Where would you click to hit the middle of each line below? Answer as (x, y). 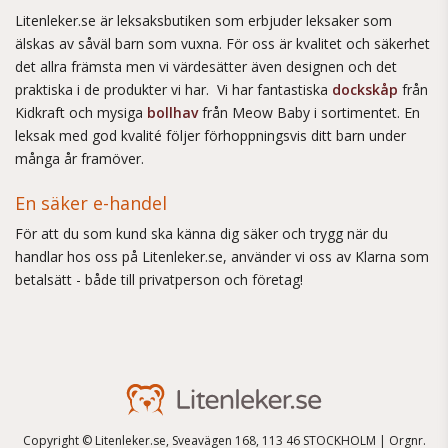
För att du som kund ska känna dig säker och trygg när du (201, 233)
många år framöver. (79, 158)
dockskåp (367, 89)
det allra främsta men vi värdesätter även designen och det (206, 66)
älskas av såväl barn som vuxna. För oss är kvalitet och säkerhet (222, 43)
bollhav (174, 112)
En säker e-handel (91, 203)
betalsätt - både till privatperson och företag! (159, 279)
